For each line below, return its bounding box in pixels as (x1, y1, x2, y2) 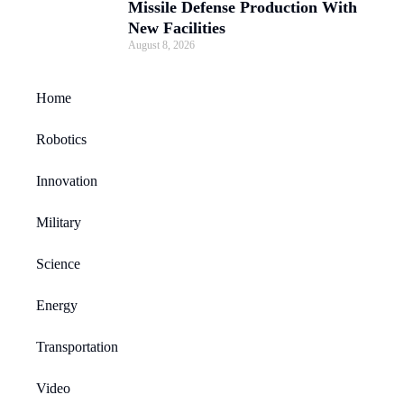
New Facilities (128, 18, 225, 37)
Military (36, 214, 81, 230)
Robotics (36, 131, 87, 147)
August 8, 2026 (128, 38, 195, 51)
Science (36, 255, 80, 271)
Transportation (36, 338, 118, 354)
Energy (36, 297, 78, 313)
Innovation (36, 172, 97, 188)
